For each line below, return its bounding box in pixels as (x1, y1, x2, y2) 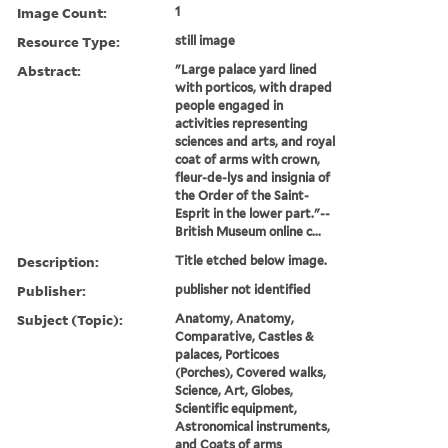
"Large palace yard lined (175, 61, 318, 77)
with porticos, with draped (175, 79, 333, 95)
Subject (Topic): (17, 309, 123, 329)
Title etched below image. (175, 252, 328, 268)
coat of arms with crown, (175, 151, 321, 167)
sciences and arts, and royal (175, 133, 336, 149)
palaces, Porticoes (175, 346, 280, 362)
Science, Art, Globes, (175, 382, 294, 398)
